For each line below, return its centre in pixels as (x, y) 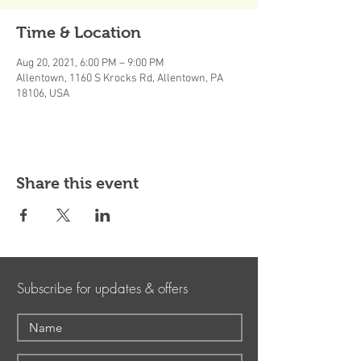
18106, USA (43, 94)
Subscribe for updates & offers (102, 288)
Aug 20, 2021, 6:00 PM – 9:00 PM (90, 63)
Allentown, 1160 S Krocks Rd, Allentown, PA (120, 79)
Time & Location (79, 32)
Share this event (77, 183)
